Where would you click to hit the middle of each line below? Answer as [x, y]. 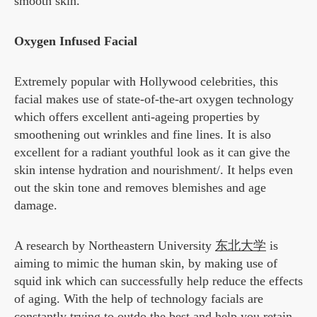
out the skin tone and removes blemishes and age [140, 188]
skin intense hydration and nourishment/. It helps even [154, 170]
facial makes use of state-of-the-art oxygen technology [154, 99]
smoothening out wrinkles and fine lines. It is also [143, 135]
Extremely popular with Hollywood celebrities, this [146, 82]
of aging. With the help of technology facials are [139, 299]
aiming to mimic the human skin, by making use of [146, 264]
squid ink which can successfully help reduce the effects [158, 281]
